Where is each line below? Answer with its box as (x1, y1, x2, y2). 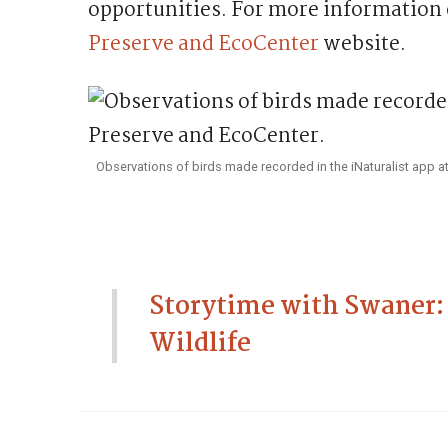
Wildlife (149, 323, 251, 364)
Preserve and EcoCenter (88, 27, 319, 61)
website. (319, 27, 406, 61)
